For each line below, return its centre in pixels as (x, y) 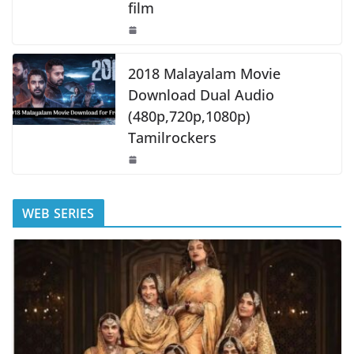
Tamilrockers (172, 137)
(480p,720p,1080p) (189, 116)
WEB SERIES (58, 213)
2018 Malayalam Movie (204, 73)
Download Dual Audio (201, 94)
